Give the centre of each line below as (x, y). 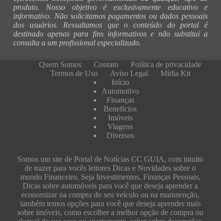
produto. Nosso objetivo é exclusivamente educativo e (110, 7)
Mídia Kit (175, 74)
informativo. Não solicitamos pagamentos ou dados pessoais (110, 16)
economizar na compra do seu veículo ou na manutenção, (110, 195)
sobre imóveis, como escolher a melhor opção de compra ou (110, 213)
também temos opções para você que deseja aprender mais (110, 204)
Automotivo (120, 91)
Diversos (120, 136)
